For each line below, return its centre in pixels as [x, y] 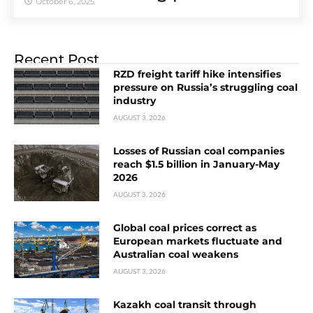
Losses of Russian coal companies [199, 151]
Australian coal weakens [176, 254]
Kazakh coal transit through [185, 304]
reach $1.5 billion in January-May [197, 164]
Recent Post [57, 59]
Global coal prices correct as [185, 227]
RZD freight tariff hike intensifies [197, 74]
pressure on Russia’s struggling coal [206, 87]
